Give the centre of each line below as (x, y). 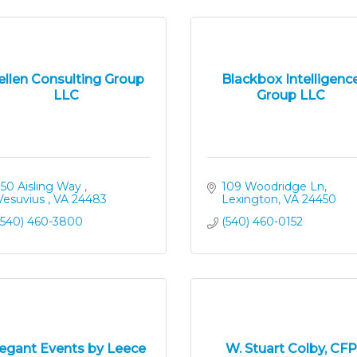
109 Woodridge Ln (273, 186)
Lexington (249, 199)
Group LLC (291, 95)
